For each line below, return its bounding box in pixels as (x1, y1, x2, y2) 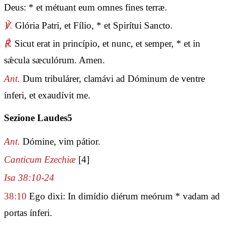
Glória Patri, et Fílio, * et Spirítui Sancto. (13, 20, 173, 31)
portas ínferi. (4, 207, 52, 218)
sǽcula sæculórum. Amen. (4, 55, 105, 66)
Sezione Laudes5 (4, 113, 72, 124)
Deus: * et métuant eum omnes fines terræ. (4, 2, 167, 13)
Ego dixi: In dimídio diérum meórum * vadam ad (27, 190, 220, 201)
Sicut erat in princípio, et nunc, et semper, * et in (12, 38, 200, 49)
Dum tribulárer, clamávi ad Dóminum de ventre (20, 73, 205, 84)
